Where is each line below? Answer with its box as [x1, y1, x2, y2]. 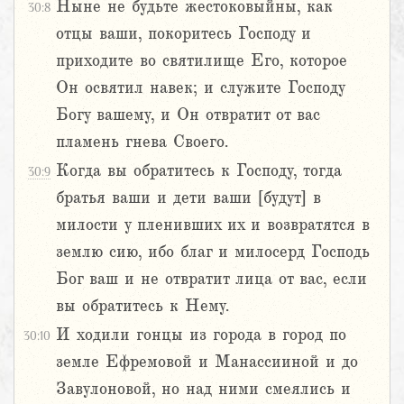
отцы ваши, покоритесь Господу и [56, 24, 311, 43]
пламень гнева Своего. [56, 133, 228, 151]
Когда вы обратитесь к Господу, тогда [56, 161, 342, 180]
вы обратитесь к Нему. [56, 297, 229, 316]
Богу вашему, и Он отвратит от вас [56, 106, 320, 124]
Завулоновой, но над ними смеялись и [56, 380, 351, 399]
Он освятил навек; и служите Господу [56, 78, 344, 97]
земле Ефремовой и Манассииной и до [56, 353, 358, 372]
